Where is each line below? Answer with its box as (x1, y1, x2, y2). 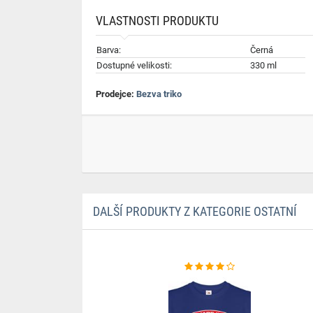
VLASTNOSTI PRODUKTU (96, 13, 219, 28)
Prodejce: (96, 89, 136, 99)
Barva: (96, 45, 121, 55)
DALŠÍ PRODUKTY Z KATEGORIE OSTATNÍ (92, 204, 297, 219)
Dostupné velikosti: (96, 60, 172, 71)
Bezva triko (136, 89, 182, 99)
